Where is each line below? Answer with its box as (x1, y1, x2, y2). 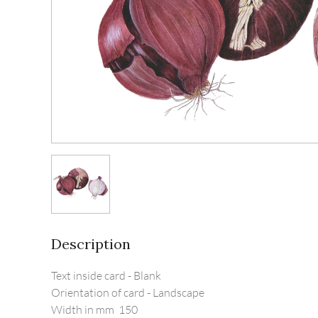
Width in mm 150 (51, 302, 142, 317)
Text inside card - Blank (51, 268, 161, 283)
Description (51, 234, 131, 253)
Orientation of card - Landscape (51, 285, 204, 300)
